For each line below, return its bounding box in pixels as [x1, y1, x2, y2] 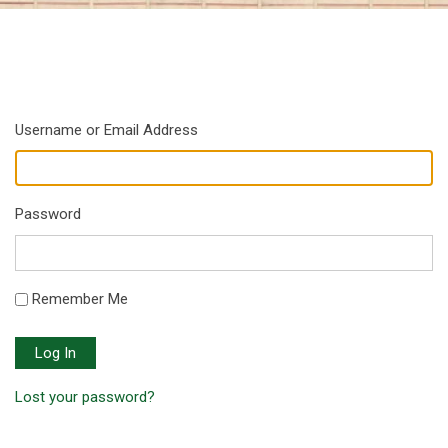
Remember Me [32, 289, 128, 308]
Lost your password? [15, 387, 155, 406]
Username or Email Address [15, 120, 198, 139]
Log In [35, 343, 76, 362]
